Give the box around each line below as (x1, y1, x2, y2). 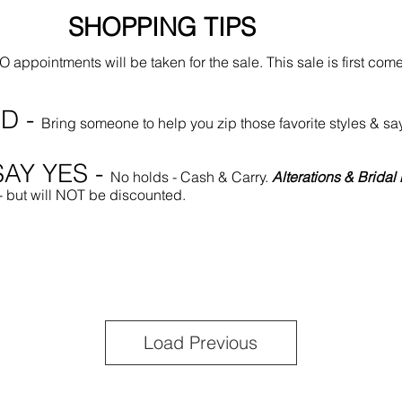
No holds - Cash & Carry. (110, 168, 272, 186)
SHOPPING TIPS (67, 12, 256, 42)
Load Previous (144, 331, 258, 354)
